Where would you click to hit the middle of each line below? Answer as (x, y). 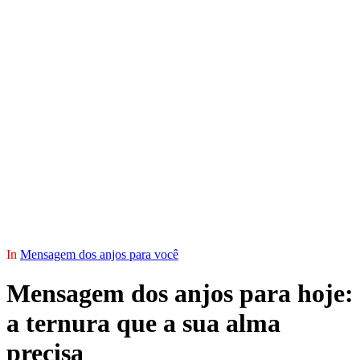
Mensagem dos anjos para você (99, 254)
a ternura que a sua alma (143, 323)
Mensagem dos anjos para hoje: (180, 294)
